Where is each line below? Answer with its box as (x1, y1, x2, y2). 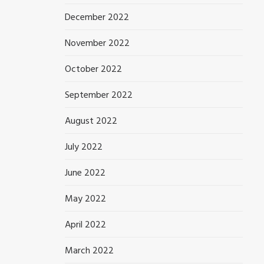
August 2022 (65, 114, 118, 129)
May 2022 (65, 192, 107, 207)
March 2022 (65, 243, 114, 259)
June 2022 (65, 166, 106, 181)
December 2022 (65, 10, 130, 25)
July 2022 (65, 140, 103, 155)
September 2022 (65, 88, 133, 103)
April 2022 (65, 217, 107, 233)
